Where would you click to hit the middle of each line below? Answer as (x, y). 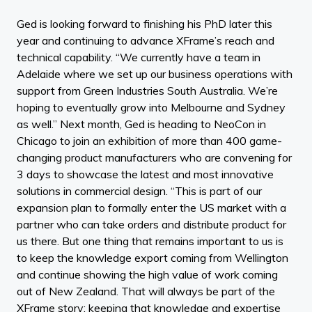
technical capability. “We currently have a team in (139, 57)
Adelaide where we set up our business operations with (155, 74)
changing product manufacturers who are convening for (154, 158)
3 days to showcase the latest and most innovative (145, 174)
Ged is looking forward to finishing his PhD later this (145, 24)
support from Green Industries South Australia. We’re (147, 91)
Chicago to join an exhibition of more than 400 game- (149, 141)
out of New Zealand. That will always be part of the (146, 291)
